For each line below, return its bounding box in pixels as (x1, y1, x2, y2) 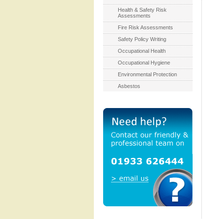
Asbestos (118, 83, 140, 89)
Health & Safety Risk (118, 7, 167, 13)
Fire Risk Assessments (118, 24, 173, 30)
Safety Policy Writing (118, 36, 166, 42)
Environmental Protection (118, 71, 177, 77)
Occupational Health (118, 48, 166, 54)
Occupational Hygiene (118, 60, 170, 66)
